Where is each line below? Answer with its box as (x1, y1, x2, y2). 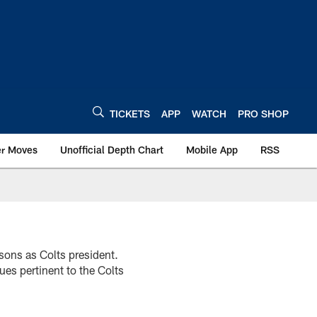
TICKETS (110, 107, 150, 120)
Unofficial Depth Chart (60, 144, 163, 156)
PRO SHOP (238, 107, 289, 120)
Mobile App (186, 144, 238, 156)
